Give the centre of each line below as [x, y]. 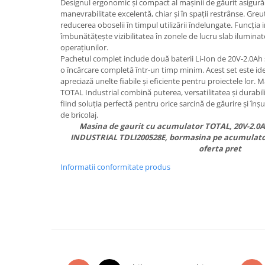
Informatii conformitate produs [115, 167]
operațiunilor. [84, 47]
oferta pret [220, 148]
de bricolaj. [79, 115]
